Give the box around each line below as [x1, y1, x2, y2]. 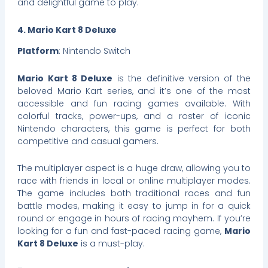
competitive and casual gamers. [17, 135, 159, 147]
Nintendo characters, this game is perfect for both [17, 122, 251, 135]
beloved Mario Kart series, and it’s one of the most [17, 84, 251, 97]
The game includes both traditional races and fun [17, 187, 251, 200]
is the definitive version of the [112, 72, 251, 84]
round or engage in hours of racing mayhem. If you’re [17, 212, 251, 225]
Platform [17, 45, 59, 57]
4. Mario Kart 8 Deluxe [17, 23, 117, 36]
